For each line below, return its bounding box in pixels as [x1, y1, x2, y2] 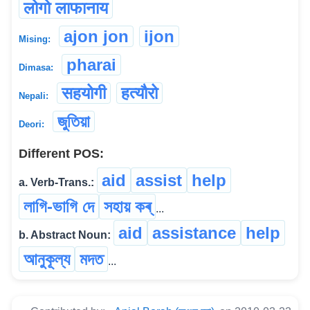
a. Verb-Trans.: [19, 176, 94, 188]
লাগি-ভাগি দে [24, 197, 94, 216]
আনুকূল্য [24, 249, 70, 268]
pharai [66, 55, 116, 74]
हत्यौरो [121, 83, 158, 102]
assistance [152, 223, 236, 242]
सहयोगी [62, 83, 106, 102]
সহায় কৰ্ [104, 197, 151, 216]
